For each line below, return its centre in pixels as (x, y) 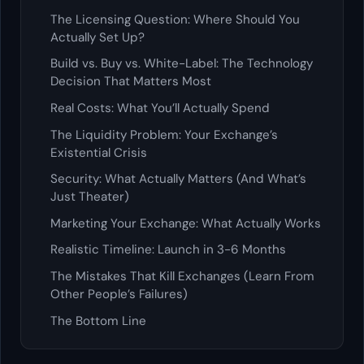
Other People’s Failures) (119, 295)
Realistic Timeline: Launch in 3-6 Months (168, 250)
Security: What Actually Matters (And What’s (178, 179)
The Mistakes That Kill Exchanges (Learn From (182, 277)
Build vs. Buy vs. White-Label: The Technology (182, 64)
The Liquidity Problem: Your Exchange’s (164, 134)
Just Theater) (90, 197)
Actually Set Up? (97, 37)
